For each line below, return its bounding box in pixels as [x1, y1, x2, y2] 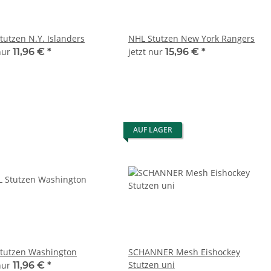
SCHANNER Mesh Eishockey [128, 246, 240, 258]
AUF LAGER [133, 124, 172, 135]
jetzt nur [128, 45, 165, 57]
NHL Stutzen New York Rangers [128, 32, 255, 44]
